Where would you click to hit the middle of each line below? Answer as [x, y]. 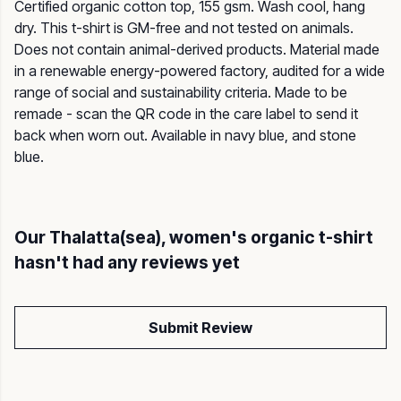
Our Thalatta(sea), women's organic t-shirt [194, 238]
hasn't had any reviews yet [127, 263]
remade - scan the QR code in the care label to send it [186, 114]
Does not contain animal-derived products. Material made [197, 50]
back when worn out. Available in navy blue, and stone [185, 136]
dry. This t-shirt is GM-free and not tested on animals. [184, 28]
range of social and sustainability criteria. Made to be [181, 93]
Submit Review [200, 328]
